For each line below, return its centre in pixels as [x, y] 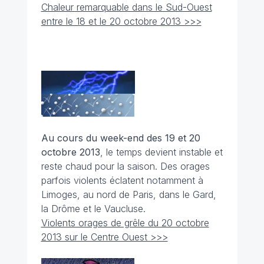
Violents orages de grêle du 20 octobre [125, 223]
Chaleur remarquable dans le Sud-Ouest [126, 7]
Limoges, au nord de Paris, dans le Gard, [128, 194]
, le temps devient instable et [161, 152]
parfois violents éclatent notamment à [122, 180]
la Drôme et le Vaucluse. [93, 209]
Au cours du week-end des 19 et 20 [121, 138]
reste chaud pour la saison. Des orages [125, 166]
